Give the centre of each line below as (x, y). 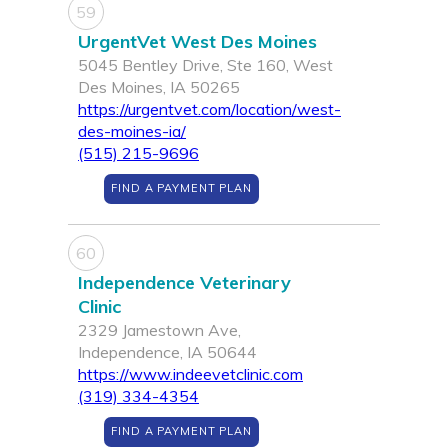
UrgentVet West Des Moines (197, 42)
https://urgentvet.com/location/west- (209, 109)
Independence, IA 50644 (167, 352)
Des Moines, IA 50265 (159, 87)
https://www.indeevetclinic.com (190, 374)
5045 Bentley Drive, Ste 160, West (205, 65)
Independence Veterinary (184, 283)
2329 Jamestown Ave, (159, 330)
